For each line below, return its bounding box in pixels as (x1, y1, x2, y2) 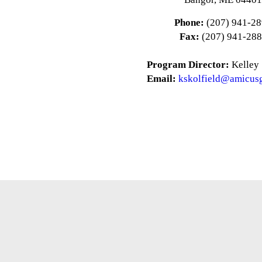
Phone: (174, 17, 205, 28)
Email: (146, 73, 178, 84)
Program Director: (147, 59, 232, 70)
